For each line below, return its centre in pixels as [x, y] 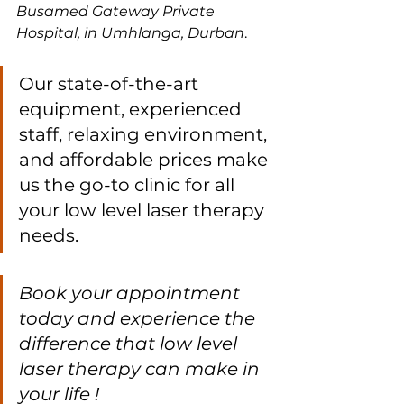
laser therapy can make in [142, 369]
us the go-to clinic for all [129, 185]
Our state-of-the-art [111, 84]
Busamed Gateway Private [117, 12]
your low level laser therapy [144, 211]
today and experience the [139, 319]
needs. [51, 236]
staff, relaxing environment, [145, 135]
